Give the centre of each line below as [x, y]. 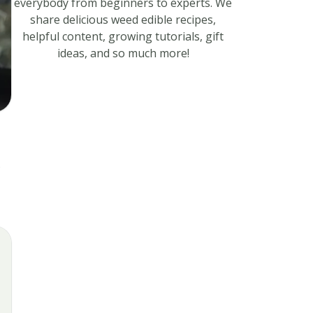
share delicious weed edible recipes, [123, 20]
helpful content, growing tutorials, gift [123, 37]
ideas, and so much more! [123, 53]
